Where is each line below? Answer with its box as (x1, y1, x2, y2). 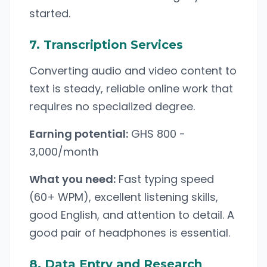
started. (29, 6, 70, 21)
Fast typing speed (116, 172, 214, 187)
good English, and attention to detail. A (29, 207, 234, 222)
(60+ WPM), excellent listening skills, (29, 190, 218, 204)
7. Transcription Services (29, 38, 183, 52)
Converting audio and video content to (29, 63, 237, 78)
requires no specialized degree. (29, 99, 195, 114)
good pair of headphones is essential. (29, 225, 230, 240)
